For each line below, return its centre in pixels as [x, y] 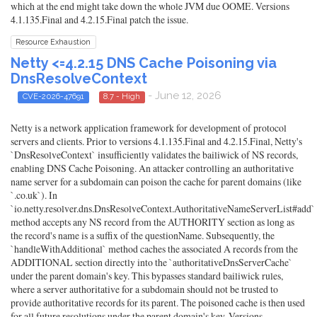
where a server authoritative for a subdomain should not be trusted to [144, 289]
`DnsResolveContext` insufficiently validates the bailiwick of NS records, [154, 154]
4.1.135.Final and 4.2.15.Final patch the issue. [99, 20]
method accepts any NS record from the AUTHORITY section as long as [152, 221]
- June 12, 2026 [183, 96]
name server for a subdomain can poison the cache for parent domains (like [156, 181]
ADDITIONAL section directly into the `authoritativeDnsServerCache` [151, 262]
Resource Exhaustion [53, 42]
